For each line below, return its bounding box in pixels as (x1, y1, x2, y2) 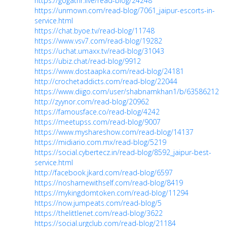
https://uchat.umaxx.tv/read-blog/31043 (34, 46, 164, 56)
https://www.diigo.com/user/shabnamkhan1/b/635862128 (34, 87, 223, 96)
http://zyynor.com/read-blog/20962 (34, 97, 149, 106)
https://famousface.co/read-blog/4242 (34, 107, 160, 117)
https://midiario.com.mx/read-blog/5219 (34, 137, 166, 147)
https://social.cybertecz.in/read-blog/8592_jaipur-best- (34, 147, 211, 157)
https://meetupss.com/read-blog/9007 (34, 117, 161, 127)
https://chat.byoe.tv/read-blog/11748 (34, 26, 155, 35)
